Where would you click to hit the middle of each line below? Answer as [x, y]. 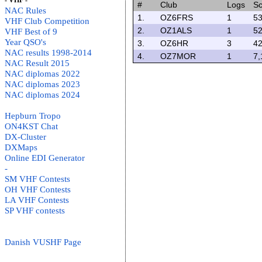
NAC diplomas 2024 [42, 95]
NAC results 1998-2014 [48, 53]
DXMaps [21, 147]
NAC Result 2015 [37, 63]
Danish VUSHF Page [43, 242]
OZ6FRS [177, 18]
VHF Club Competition [47, 21]
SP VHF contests [35, 211]
